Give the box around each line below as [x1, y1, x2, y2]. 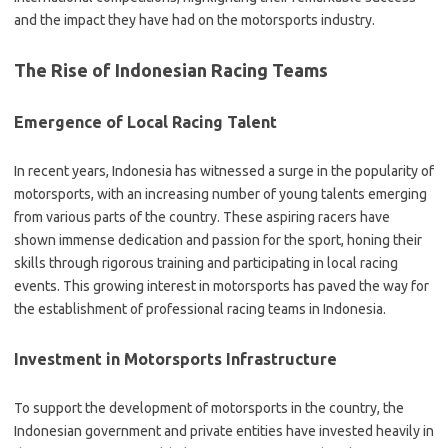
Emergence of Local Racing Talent [14, 113, 277, 131]
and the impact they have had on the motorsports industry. [14, 12, 375, 28]
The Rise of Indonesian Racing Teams [14, 60, 328, 80]
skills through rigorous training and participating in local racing [14, 255, 398, 271]
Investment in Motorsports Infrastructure [14, 350, 337, 368]
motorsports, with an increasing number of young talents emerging [14, 186, 427, 202]
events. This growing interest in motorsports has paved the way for [14, 278, 429, 294]
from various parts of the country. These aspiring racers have [14, 209, 390, 225]
